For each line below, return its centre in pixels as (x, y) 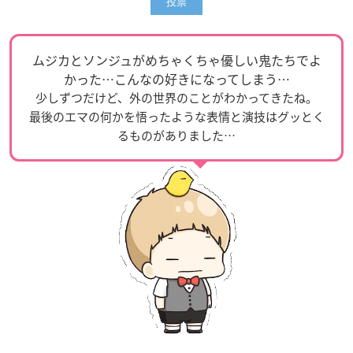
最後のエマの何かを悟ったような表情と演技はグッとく (176, 116)
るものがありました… (176, 135)
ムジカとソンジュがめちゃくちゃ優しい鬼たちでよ (176, 59)
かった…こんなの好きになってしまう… (176, 78)
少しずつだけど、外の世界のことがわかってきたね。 (176, 97)
